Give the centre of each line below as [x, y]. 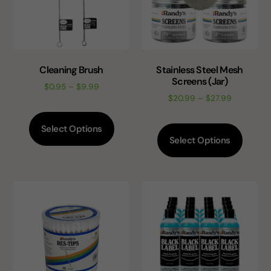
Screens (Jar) [200, 82]
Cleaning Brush [71, 70]
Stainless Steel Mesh [200, 70]
